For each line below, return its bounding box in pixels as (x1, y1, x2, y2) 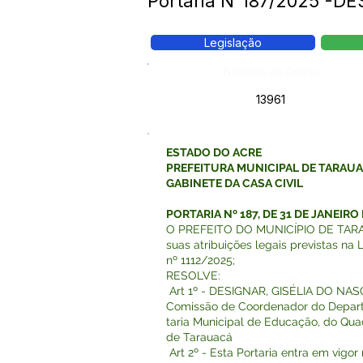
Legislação (204, 36, 262, 49)
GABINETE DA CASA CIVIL (166, 177, 303, 190)
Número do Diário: (224, 65, 320, 79)
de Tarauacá (166, 331, 233, 344)
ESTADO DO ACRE (166, 146, 262, 159)
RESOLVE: (166, 269, 220, 282)
